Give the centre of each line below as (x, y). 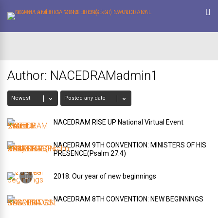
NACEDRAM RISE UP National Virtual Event (118, 122)
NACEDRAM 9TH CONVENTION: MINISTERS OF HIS (130, 145)
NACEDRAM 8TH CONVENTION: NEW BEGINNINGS (128, 199)
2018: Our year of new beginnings (105, 176)
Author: (29, 75)
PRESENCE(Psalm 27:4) (90, 153)
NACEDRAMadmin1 (104, 75)
